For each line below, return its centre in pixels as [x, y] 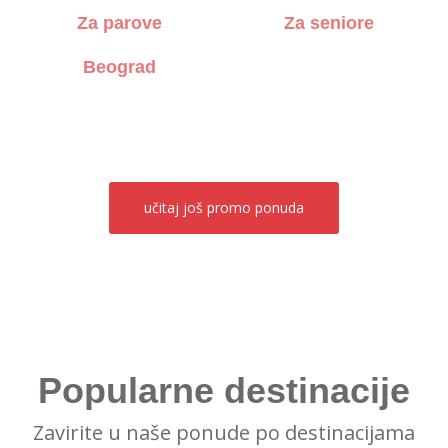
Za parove [119, 23]
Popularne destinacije [224, 390]
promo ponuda [255, 207]
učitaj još [175, 207]
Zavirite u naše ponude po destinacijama [224, 432]
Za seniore [328, 23]
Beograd [119, 67]
